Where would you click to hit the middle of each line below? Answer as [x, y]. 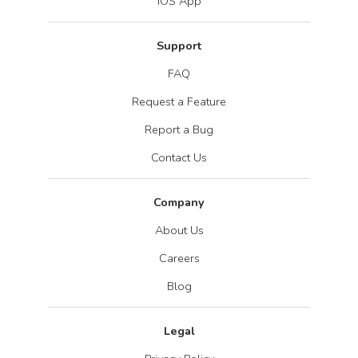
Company [179, 202]
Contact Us [179, 157]
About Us [179, 230]
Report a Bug [179, 129]
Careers [179, 258]
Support [179, 45]
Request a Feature [179, 101]
